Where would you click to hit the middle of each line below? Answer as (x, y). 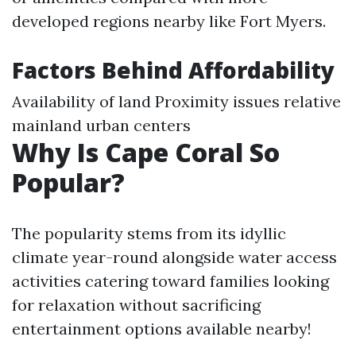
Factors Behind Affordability (173, 70)
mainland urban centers (101, 125)
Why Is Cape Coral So (146, 152)
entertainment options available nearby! (162, 329)
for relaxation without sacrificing (136, 305)
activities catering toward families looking (170, 281)
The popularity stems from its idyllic (149, 233)
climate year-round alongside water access (174, 257)
